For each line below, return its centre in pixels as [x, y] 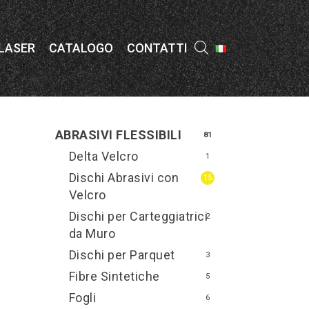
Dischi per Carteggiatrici [138, 216]
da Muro [92, 233]
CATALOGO [81, 48]
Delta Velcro [103, 156]
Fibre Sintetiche [114, 276]
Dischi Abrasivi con [124, 178]
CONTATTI [157, 48]
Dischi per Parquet [122, 255]
